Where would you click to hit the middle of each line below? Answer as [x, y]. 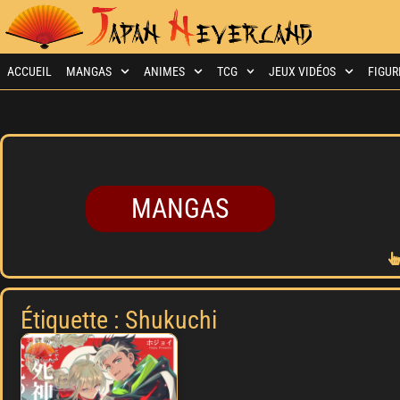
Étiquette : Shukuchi [119, 320]
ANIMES [164, 71]
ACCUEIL [29, 71]
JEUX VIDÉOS [303, 71]
